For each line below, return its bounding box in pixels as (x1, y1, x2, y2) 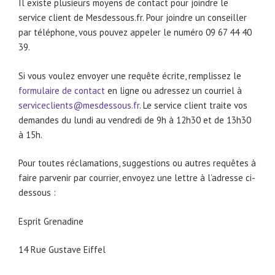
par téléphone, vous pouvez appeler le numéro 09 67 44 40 (18, 26, 252, 39)
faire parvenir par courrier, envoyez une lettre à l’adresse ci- (18, 172, 255, 184)
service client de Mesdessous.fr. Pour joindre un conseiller (18, 12, 247, 24)
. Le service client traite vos (139, 99, 247, 111)
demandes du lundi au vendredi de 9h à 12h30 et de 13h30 (18, 114, 251, 126)
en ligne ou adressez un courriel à (105, 84, 242, 96)
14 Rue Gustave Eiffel (18, 244, 106, 256)
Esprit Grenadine (18, 215, 83, 227)
